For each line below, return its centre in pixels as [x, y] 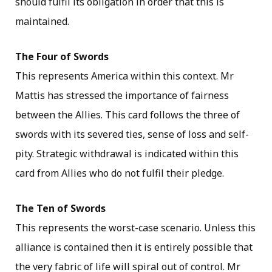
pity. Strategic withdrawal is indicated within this [127, 153]
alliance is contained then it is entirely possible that [134, 247]
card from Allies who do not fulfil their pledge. [120, 173]
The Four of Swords [62, 56]
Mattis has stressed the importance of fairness [122, 95]
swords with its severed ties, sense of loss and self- [132, 134]
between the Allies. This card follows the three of [127, 114]
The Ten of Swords [60, 208]
